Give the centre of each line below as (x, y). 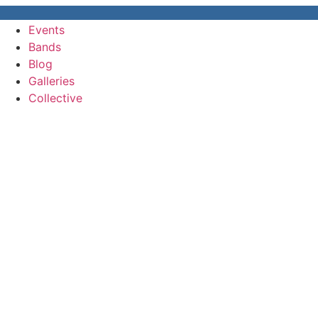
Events (46, 30)
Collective (55, 98)
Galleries (51, 81)
